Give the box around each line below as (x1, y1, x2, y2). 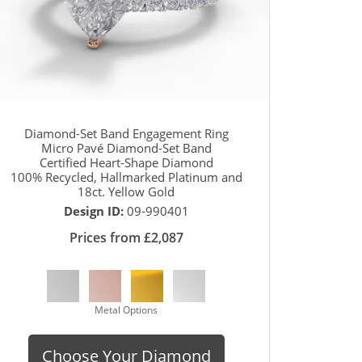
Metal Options (95, 302, 158, 317)
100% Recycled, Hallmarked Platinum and (10, 168, 242, 185)
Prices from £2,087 (69, 228, 183, 246)
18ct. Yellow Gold (78, 183, 175, 200)
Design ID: (63, 202, 127, 219)
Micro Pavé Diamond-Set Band (40, 139, 212, 156)
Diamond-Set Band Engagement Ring (23, 124, 229, 141)
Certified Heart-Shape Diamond (39, 154, 213, 170)
